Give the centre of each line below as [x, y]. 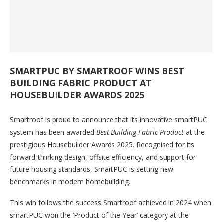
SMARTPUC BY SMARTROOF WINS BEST [97, 71]
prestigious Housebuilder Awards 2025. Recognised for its [102, 145]
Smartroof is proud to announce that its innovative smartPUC [109, 120]
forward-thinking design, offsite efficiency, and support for [103, 157]
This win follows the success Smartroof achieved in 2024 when [111, 203]
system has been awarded [53, 132]
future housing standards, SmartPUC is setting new [92, 169]
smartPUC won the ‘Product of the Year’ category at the [99, 215]
